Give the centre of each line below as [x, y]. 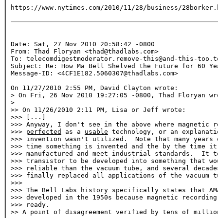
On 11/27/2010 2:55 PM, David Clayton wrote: [94, 88]
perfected [44, 131]
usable [96, 131]
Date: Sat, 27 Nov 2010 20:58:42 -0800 [83, 44]
